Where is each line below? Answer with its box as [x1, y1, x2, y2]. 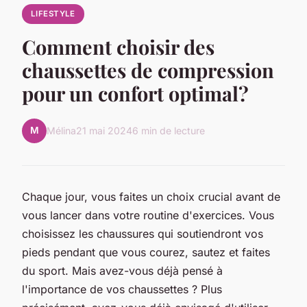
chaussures [97, 226, 154, 241]
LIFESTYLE [30, 9, 75, 19]
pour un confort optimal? [22, 79, 249, 106]
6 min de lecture [132, 125, 205, 137]
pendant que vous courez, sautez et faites [50, 245, 270, 259]
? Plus [188, 282, 222, 296]
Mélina [47, 125, 76, 137]
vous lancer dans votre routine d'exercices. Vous [22, 208, 274, 222]
